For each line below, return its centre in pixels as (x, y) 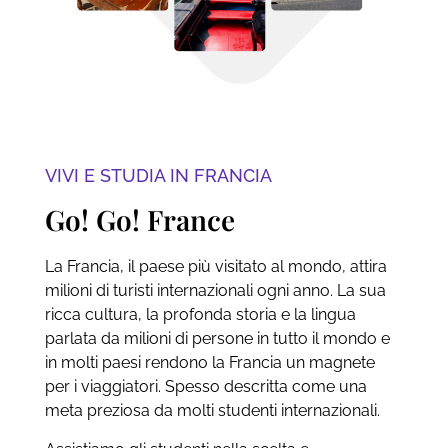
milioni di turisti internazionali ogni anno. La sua (215, 291)
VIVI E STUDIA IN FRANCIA (158, 176)
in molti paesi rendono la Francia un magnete (209, 363)
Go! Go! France (139, 220)
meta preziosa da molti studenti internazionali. (212, 411)
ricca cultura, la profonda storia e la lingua (200, 315)
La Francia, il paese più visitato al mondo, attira (215, 267)
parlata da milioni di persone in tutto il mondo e (217, 339)
